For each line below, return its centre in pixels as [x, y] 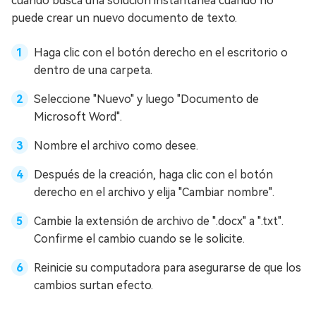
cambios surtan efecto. [93, 286]
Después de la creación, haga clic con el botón [153, 175]
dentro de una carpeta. [93, 71]
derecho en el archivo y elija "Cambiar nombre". [154, 193]
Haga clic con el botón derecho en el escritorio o [161, 53]
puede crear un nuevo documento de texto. [124, 18]
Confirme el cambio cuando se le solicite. [139, 239]
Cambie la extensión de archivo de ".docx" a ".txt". [159, 221]
